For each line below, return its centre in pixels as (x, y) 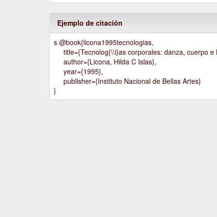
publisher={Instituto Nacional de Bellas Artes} (128, 81)
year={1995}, (79, 71)
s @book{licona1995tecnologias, (104, 42)
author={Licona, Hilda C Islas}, (105, 61)
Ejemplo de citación (90, 23)
